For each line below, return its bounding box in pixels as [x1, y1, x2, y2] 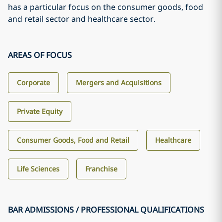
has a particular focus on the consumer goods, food [8, 1, 203, 12]
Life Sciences [17, 164, 59, 173]
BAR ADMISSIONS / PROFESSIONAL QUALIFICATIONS [8, 204, 204, 215]
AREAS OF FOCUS [8, 50, 72, 60]
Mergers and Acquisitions [76, 78, 162, 87]
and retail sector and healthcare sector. [8, 13, 156, 24]
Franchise [85, 164, 117, 173]
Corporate [17, 78, 50, 87]
